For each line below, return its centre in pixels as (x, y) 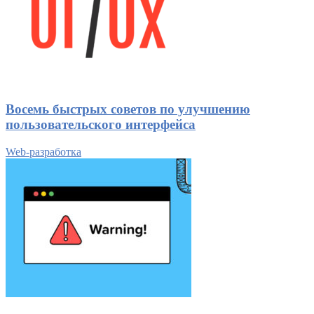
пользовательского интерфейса (101, 125)
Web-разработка (43, 151)
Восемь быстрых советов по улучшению (128, 109)
